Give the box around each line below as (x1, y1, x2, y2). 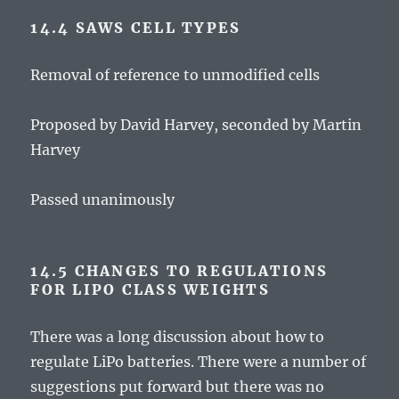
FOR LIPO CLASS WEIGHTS (30, 281, 270, 299)
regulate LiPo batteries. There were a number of (30, 353, 367, 371)
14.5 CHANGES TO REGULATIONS (30, 262, 329, 281)
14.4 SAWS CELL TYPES (30, 19, 241, 37)
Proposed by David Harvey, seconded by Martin (30, 116, 362, 134)
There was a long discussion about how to (30, 328, 325, 346)
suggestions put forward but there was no (30, 378, 325, 396)
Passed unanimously (30, 191, 175, 209)
